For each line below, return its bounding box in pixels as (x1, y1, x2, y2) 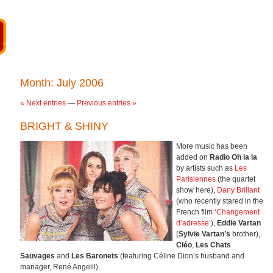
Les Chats (196, 240, 231, 249)
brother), (230, 229, 260, 238)
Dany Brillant (217, 185, 260, 194)
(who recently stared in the (176, 196, 263, 205)
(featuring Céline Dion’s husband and (118, 251, 244, 260)
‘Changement (214, 207, 260, 216)
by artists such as (176, 163, 235, 172)
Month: (20, 77, 57, 89)
